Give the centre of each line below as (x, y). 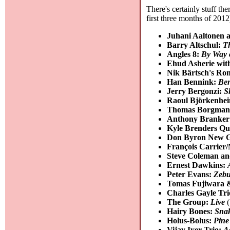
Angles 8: (184, 54)
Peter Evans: (190, 174)
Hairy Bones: (191, 211)
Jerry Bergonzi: (196, 91)
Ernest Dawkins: (197, 165)
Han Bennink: (193, 82)
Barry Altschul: (195, 45)
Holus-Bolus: (190, 220)
